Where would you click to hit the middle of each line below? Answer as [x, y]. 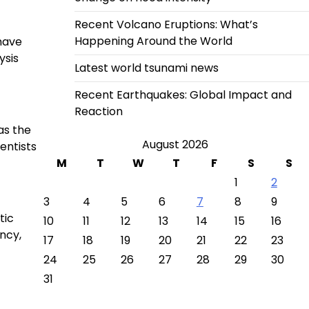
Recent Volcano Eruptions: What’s [166, 24]
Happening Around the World [153, 41]
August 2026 [175, 144]
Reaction [98, 111]
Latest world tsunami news [146, 68]
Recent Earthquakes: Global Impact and [183, 95]
